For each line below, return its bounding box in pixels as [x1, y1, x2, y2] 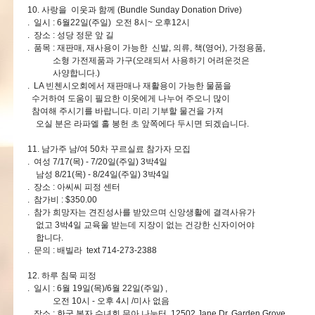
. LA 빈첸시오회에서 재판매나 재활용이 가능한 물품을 [27, 81, 231, 91]
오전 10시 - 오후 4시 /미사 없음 [27, 296, 169, 306]
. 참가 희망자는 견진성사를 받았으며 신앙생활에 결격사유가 [27, 207, 255, 217]
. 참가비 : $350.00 [27, 195, 97, 205]
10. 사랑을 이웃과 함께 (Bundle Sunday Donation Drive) [27, 5, 242, 15]
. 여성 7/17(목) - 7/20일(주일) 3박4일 [27, 157, 169, 167]
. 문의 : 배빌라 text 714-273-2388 [27, 245, 157, 255]
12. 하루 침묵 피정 [27, 271, 96, 281]
